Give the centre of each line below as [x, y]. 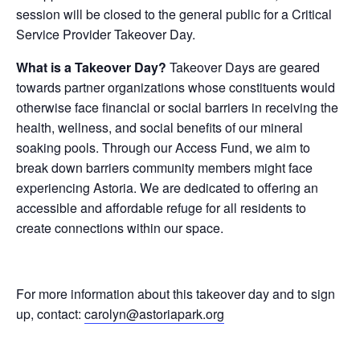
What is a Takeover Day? [93, 67]
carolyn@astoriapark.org [154, 314]
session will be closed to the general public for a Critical [174, 14]
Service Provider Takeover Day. [106, 34]
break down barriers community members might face [164, 168]
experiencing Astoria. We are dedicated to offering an [167, 188]
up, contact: [50, 314]
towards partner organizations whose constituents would [176, 87]
